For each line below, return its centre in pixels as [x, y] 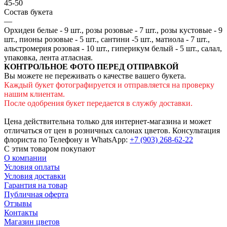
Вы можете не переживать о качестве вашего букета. [95, 75]
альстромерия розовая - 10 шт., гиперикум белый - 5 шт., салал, [113, 48]
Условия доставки [35, 176]
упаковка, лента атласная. [48, 57]
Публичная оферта [36, 194]
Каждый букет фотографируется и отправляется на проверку [109, 85]
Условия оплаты [32, 167]
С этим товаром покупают [50, 148]
